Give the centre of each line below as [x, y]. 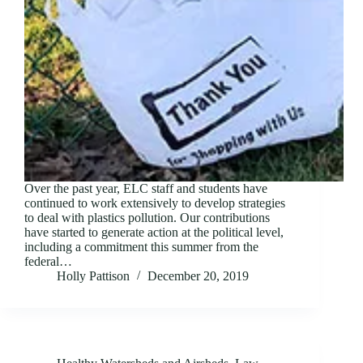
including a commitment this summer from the [141, 247]
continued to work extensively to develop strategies [155, 203]
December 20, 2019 [198, 276]
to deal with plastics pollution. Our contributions [147, 218]
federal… [48, 262]
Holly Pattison [93, 276]
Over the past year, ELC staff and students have [146, 189]
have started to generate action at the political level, [154, 233]
